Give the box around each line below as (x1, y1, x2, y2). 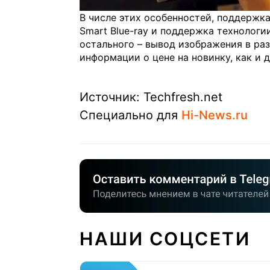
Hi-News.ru (181, 108, 248, 123)
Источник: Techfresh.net (80, 90, 222, 105)
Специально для (80, 108, 181, 123)
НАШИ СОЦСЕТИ (80, 228, 250, 250)
